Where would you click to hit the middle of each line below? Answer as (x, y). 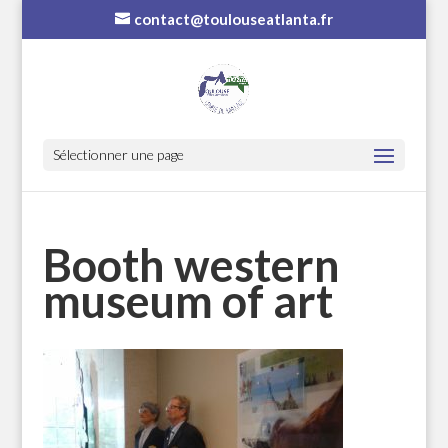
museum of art (187, 301)
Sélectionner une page (118, 154)
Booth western (191, 265)
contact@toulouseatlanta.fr (233, 19)
